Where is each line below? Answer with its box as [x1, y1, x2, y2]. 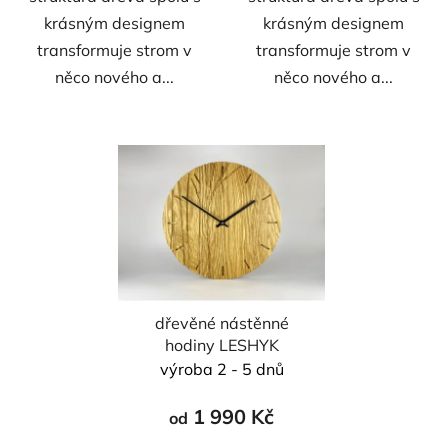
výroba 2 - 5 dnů [159, 358, 284, 379]
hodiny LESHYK [164, 334, 279, 355]
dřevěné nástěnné [154, 312, 289, 333]
